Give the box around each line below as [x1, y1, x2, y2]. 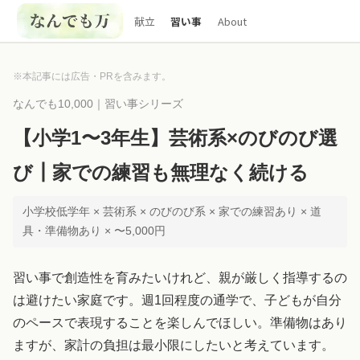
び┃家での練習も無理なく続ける [13, 162, 309, 183]
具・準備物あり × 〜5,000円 [22, 225, 166, 237]
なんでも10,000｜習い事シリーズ [13, 98, 183, 110]
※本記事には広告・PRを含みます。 [13, 71, 171, 82]
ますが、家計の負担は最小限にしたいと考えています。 [13, 338, 334, 352]
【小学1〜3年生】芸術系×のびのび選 [13, 127, 337, 149]
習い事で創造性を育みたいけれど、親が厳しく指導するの [13, 271, 347, 284]
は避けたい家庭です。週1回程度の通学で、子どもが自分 [13, 293, 342, 307]
